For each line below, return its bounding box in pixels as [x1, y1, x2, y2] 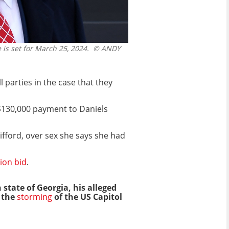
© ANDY [89, 43, 121, 54]
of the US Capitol [54, 191, 122, 202]
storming [17, 191, 54, 202]
